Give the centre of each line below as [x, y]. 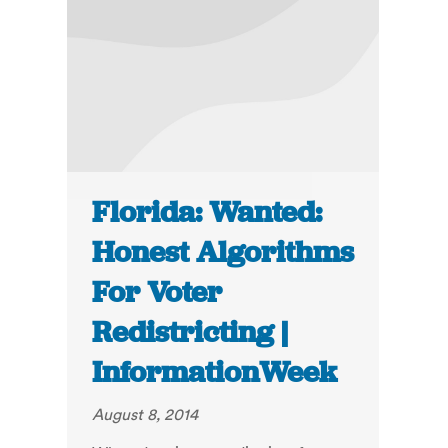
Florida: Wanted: [207, 212]
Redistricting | [190, 332]
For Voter [157, 292]
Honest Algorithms [223, 252]
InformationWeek [215, 372]
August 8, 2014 [145, 414]
